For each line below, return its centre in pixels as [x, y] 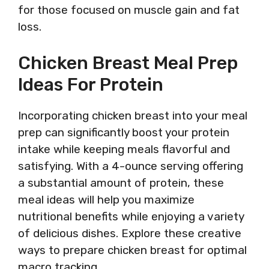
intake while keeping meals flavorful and [124, 149]
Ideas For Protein [91, 85]
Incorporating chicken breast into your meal [133, 116]
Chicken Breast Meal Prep [128, 63]
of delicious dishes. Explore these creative [130, 233]
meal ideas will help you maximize [106, 200]
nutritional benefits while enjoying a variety [131, 216]
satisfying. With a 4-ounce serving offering [131, 166]
